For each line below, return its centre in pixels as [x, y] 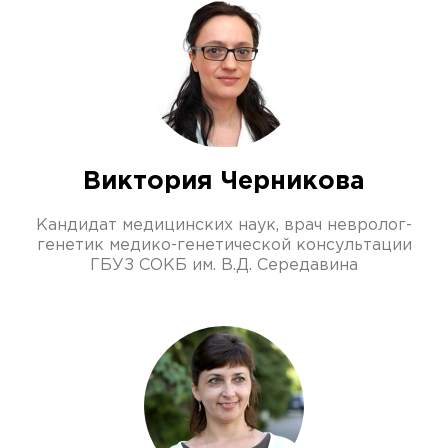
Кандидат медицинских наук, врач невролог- [224, 226]
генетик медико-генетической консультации [224, 246]
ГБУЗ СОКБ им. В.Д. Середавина [224, 266]
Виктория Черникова [224, 182]
